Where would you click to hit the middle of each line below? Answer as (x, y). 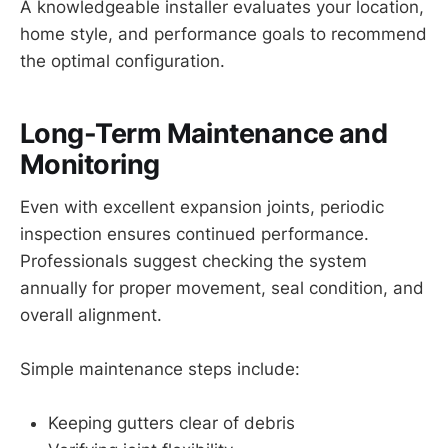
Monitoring (90, 165)
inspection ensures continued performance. (194, 233)
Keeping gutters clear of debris (171, 423)
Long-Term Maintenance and (204, 134)
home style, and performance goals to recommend (223, 33)
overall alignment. (91, 314)
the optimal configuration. (122, 60)
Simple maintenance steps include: (160, 369)
